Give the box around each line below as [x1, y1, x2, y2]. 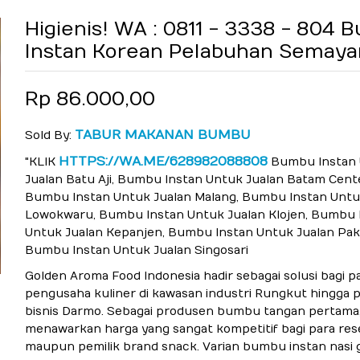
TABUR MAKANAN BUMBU [74, 127, 251, 142]
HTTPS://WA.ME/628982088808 [58, 153, 268, 169]
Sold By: [24, 128, 75, 142]
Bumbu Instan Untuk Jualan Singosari [24, 243, 248, 257]
